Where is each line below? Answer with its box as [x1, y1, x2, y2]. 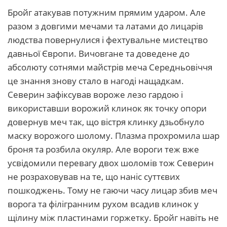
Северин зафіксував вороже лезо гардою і [8, 89, 183, 100]
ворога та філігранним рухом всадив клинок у [8, 198, 199, 210]
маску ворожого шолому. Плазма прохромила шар [8, 130, 219, 141]
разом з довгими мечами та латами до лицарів [8, 20, 203, 32]
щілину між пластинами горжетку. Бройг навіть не [8, 212, 219, 223]
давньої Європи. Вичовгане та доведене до [8, 48, 190, 59]
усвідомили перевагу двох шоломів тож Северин [8, 157, 214, 169]
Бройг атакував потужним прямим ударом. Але [8, 7, 206, 18]
